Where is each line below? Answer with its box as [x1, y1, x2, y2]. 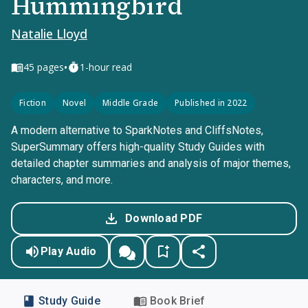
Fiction [19, 97, 46, 109]
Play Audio [40, 245, 97, 258]
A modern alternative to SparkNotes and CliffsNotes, [11, 124, 263, 137]
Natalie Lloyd [11, 25, 87, 42]
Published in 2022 [175, 97, 247, 109]
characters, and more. [11, 173, 113, 186]
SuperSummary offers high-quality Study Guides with [11, 140, 265, 153]
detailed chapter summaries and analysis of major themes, [11, 157, 291, 170]
